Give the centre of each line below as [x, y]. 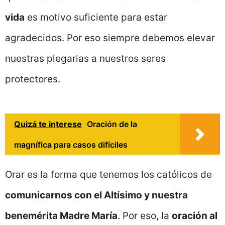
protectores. [33, 79]
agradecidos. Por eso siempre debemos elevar [110, 38]
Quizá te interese [48, 124]
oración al [195, 215]
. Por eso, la [145, 215]
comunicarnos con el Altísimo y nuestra [96, 195]
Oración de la [112, 124]
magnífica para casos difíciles [71, 144]
